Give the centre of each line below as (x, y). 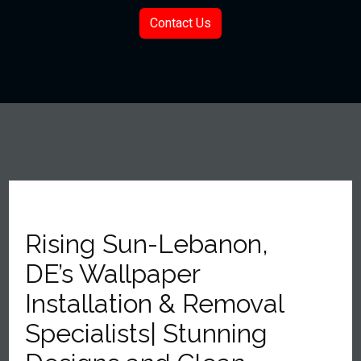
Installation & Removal (155, 303)
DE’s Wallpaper (113, 274)
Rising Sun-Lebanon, (147, 244)
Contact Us (180, 23)
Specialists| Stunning (147, 333)
